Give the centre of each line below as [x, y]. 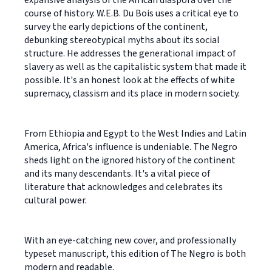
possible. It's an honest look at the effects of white [130, 80]
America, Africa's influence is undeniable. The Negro [131, 147]
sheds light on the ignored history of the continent [130, 160]
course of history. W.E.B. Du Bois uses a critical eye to [131, 13]
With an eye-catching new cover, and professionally [130, 240]
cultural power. [56, 200]
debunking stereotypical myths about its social [122, 40]
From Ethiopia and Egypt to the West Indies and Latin [135, 133]
